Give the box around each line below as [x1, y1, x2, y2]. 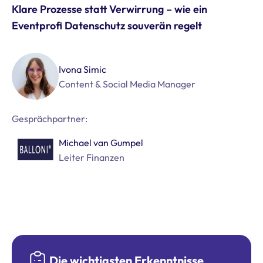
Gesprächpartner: [12, 113, 87, 124]
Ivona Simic [59, 63, 106, 75]
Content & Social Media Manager [59, 78, 195, 90]
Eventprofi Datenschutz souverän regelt [12, 19, 202, 32]
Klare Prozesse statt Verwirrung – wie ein [12, 2, 207, 16]
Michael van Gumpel [59, 137, 143, 149]
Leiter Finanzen [59, 151, 124, 163]
